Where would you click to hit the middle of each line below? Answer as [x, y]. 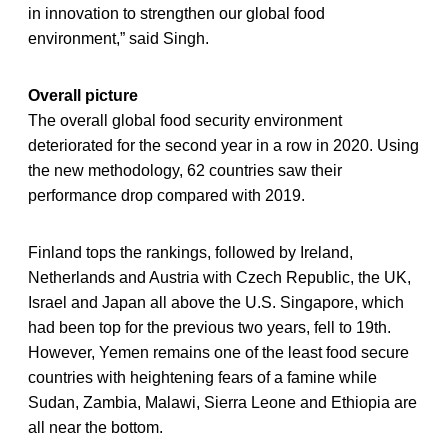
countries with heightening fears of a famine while [202, 377]
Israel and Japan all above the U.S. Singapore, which [216, 302]
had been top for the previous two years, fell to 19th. [209, 327]
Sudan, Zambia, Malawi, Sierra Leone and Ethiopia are [222, 402]
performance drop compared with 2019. [166, 195]
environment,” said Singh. [118, 38]
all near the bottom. [95, 427]
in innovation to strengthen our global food [176, 13]
